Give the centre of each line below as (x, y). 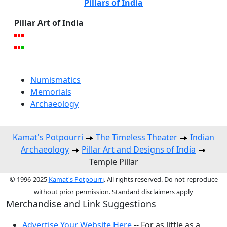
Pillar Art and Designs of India (139, 149)
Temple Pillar (113, 161)
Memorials (51, 91)
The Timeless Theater (137, 137)
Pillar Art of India (49, 23)
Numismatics (55, 79)
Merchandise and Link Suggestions (81, 203)
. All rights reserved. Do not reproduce (161, 179)
